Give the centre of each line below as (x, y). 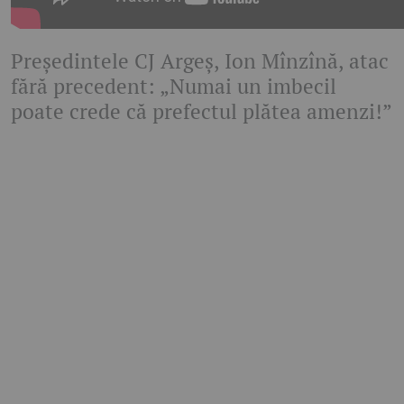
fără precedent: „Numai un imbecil (174, 86)
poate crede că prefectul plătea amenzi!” (202, 111)
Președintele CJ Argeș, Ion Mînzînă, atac (200, 60)
